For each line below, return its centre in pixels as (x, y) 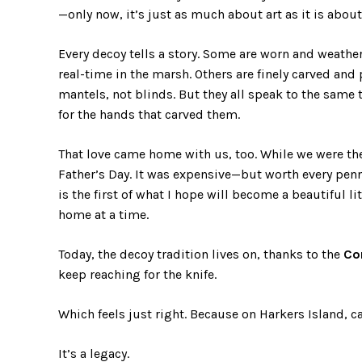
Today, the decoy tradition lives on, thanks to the (201, 254)
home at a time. (103, 214)
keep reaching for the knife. (137, 274)
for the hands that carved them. (149, 114)
